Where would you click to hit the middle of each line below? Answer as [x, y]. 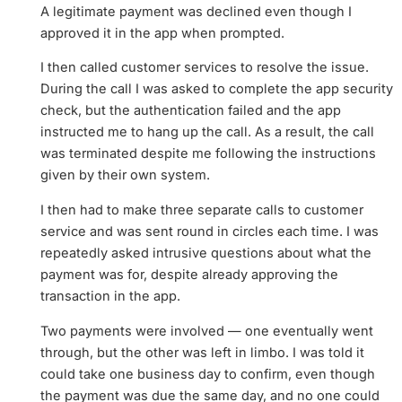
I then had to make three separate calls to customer [201, 210]
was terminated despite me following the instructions [208, 154]
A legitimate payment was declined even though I [196, 11]
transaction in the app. [110, 296]
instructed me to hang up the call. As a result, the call [207, 132]
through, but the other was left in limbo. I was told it [202, 352]
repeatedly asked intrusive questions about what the [205, 253]
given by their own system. [125, 175]
